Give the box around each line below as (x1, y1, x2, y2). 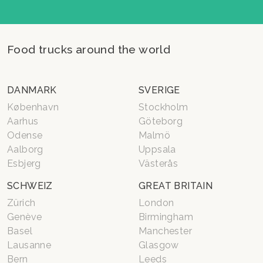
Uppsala (139, 143, 176, 155)
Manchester (139, 225, 192, 237)
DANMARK (7, 84, 57, 96)
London (139, 197, 174, 208)
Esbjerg (7, 157, 41, 169)
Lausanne (7, 239, 52, 251)
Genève (7, 211, 42, 222)
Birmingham (139, 211, 193, 222)
